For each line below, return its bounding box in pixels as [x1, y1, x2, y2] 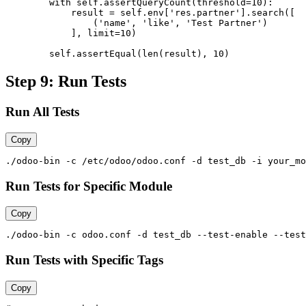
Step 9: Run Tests [5, 72, 126, 91]
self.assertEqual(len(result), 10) [5, 48, 229, 59]
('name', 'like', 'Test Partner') [5, 18, 268, 29]
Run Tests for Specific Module [5, 178, 172, 193]
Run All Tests [5, 105, 79, 120]
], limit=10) [5, 28, 137, 39]
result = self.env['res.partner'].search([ [5, 8, 295, 18]
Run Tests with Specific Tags [5, 253, 163, 268]
